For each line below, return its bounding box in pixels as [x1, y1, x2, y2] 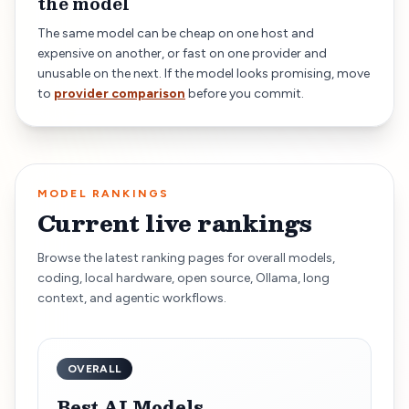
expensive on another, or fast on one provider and [37, 45, 327, 61]
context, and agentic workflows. [37, 289, 226, 306]
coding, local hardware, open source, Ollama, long [37, 269, 330, 286]
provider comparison [54, 85, 185, 101]
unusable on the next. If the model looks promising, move [37, 65, 370, 81]
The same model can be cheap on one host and [37, 25, 314, 41]
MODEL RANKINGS [37, 186, 170, 200]
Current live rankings [37, 204, 312, 241]
